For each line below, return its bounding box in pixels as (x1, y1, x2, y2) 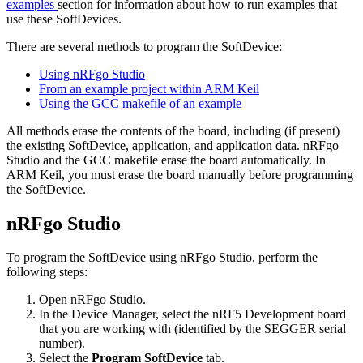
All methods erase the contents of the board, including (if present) (6, 123, 340, 138)
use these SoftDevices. (6, 11, 122, 26)
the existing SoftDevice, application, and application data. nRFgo (6, 138, 339, 152)
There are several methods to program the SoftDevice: (6, 39, 282, 53)
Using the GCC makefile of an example (39, 96, 241, 110)
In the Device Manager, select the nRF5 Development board (39, 307, 346, 322)
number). (39, 336, 85, 351)
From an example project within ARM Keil (39, 81, 259, 96)
